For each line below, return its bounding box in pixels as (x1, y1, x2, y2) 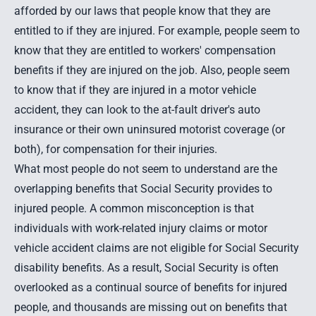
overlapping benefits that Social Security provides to (14, 182, 272, 195)
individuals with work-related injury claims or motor (14, 221, 267, 235)
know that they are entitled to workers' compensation (14, 44, 276, 57)
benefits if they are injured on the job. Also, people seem (14, 63, 290, 77)
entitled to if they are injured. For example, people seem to (14, 24, 300, 37)
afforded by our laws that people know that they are (14, 4, 270, 18)
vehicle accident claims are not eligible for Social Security (14, 241, 299, 255)
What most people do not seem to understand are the (14, 162, 277, 176)
